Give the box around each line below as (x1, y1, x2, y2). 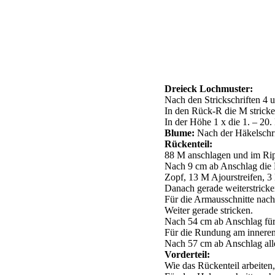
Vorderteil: (165, 249, 210, 260)
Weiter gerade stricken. (165, 205, 253, 216)
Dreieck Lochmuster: (165, 83, 253, 95)
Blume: (165, 128, 195, 139)
